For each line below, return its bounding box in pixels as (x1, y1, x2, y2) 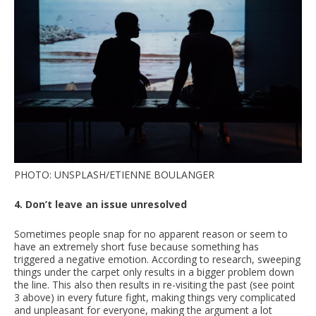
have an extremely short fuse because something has (14, 239, 259, 253)
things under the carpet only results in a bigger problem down (14, 265, 294, 279)
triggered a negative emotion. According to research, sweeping (14, 252, 300, 266)
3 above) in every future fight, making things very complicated (14, 290, 296, 304)
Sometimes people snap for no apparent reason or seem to (14, 226, 288, 241)
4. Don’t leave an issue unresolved (14, 197, 187, 211)
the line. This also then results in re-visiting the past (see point (14, 277, 295, 291)
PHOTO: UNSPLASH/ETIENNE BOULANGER (14, 167, 214, 181)
